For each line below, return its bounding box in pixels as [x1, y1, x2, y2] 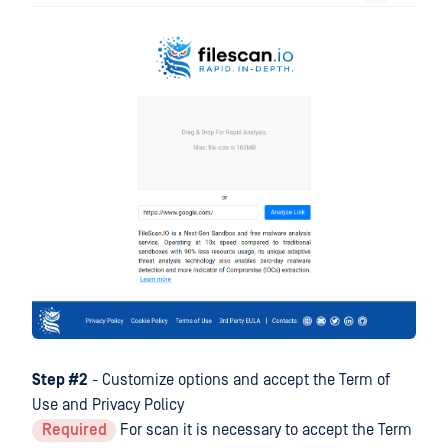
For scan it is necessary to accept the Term [116, 421, 413, 440]
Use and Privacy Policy [32, 396, 184, 415]
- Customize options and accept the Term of [88, 371, 390, 390]
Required [41, 421, 107, 440]
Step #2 [32, 371, 88, 390]
